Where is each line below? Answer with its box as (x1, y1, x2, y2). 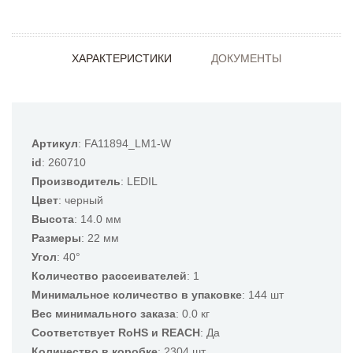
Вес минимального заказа (32, 307, 176, 320)
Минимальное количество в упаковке (32, 288, 242, 301)
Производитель (32, 175, 121, 188)
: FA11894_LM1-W (78, 137, 171, 150)
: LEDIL (121, 175, 158, 188)
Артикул (32, 137, 78, 150)
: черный (58, 194, 103, 206)
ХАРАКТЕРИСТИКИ (72, 52, 172, 65)
